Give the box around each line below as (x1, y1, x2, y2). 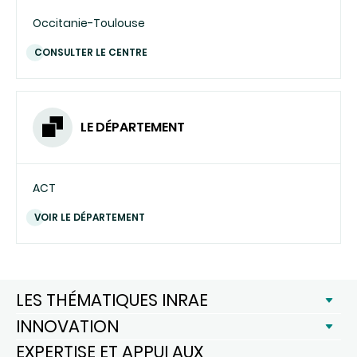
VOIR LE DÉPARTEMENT (34, 210, 145, 224)
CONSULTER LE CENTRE (34, 45, 147, 59)
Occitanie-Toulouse (33, 14, 145, 31)
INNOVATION (16, 314, 119, 338)
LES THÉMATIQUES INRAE (16, 288, 208, 312)
